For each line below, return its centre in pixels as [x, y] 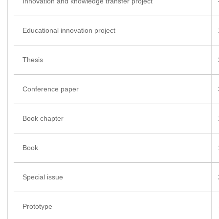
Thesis [33, 60]
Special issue [43, 177]
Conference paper [51, 89]
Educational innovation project [69, 31]
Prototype [37, 207]
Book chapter [43, 119]
